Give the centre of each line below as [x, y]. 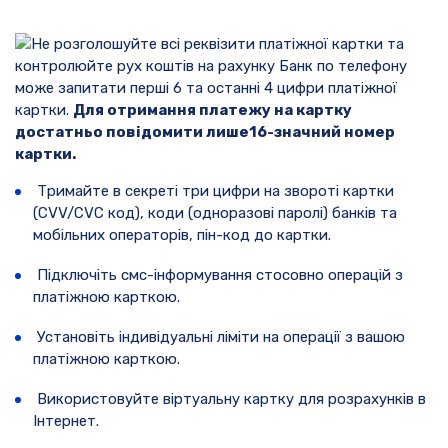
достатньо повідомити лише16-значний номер [205, 132]
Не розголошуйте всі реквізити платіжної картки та [217, 44]
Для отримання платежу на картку [212, 110]
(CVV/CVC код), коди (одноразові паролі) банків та [215, 213]
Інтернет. [66, 421]
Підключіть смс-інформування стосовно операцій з [218, 275]
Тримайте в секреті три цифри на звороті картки [213, 191]
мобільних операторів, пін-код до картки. [182, 235]
